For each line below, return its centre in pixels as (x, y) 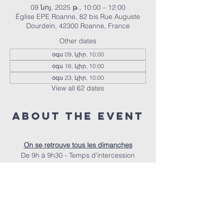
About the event (78, 116)
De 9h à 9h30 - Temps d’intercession (78, 155)
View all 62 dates (78, 88)
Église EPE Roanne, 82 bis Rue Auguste (78, 17)
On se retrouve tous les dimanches (78, 145)
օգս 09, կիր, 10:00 (78, 54)
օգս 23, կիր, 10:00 (78, 78)
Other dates (78, 41)
